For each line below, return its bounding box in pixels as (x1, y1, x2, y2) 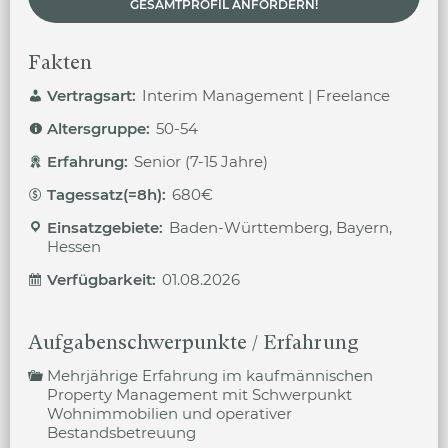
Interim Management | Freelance (142, 86, 390, 105)
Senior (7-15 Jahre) (134, 152, 268, 171)
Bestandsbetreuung (47, 423, 196, 442)
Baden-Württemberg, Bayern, (169, 218, 392, 237)
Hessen (47, 237, 101, 256)
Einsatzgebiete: (47, 218, 167, 237)
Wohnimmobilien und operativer (47, 404, 292, 423)
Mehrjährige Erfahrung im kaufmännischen (47, 366, 373, 385)
